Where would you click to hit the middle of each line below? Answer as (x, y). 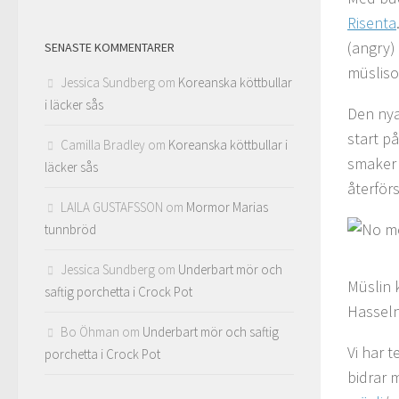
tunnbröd (70, 229)
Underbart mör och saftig (211, 331)
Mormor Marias (227, 207)
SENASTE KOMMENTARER (110, 47)
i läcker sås (74, 104)
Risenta (372, 23)
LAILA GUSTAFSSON (112, 207)
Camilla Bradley (103, 144)
